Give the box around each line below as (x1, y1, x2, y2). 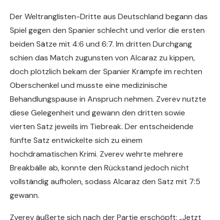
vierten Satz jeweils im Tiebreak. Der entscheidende (10, 121, 193, 132)
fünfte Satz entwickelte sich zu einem (10, 135, 142, 146)
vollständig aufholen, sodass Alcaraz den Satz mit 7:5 (10, 176, 200, 187)
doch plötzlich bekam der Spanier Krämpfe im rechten (10, 66, 202, 77)
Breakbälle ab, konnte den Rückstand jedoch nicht (10, 163, 189, 173)
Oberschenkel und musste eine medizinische (10, 80, 167, 91)
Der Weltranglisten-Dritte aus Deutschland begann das (10, 11, 208, 22)
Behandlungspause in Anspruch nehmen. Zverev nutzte (10, 94, 206, 105)
